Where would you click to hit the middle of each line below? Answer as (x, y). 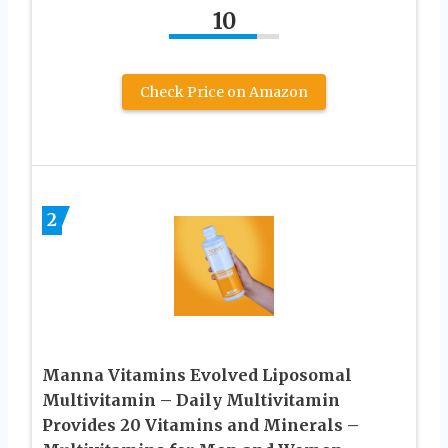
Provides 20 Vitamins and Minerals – (200, 425)
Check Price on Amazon (224, 92)
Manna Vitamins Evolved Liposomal (197, 375)
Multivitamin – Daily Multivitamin (191, 400)
